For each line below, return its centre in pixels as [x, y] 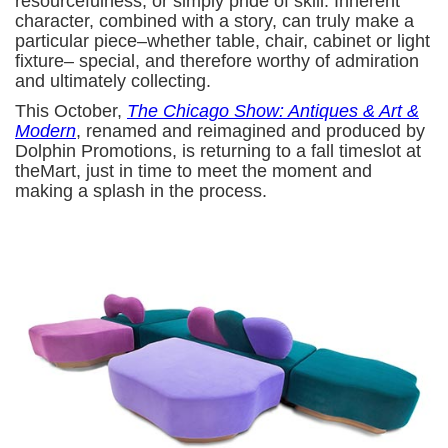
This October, [71, 110]
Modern [45, 130]
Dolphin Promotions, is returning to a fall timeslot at [218, 150]
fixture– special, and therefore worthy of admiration [217, 60]
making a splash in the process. [143, 190]
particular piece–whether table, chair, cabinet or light [222, 40]
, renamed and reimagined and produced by [250, 130]
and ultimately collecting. [115, 80]
